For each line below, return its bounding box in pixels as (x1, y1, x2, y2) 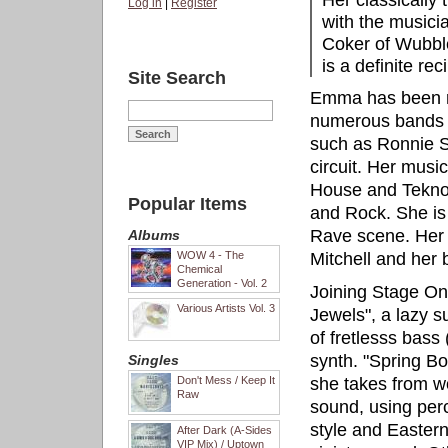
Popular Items (128, 194, 247, 214)
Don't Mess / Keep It (177, 374, 275, 386)
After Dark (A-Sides (177, 424, 272, 436)
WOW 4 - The (177, 249, 244, 261)
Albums (128, 227, 180, 243)
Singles (128, 352, 179, 368)
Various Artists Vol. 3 (177, 302, 275, 314)
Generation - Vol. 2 (177, 277, 267, 289)
